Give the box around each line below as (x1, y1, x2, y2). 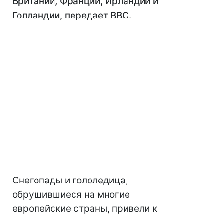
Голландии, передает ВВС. (12, 10, 131, 21)
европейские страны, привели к (12, 203, 157, 214)
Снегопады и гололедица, (12, 175, 128, 186)
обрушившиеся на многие (12, 189, 130, 200)
